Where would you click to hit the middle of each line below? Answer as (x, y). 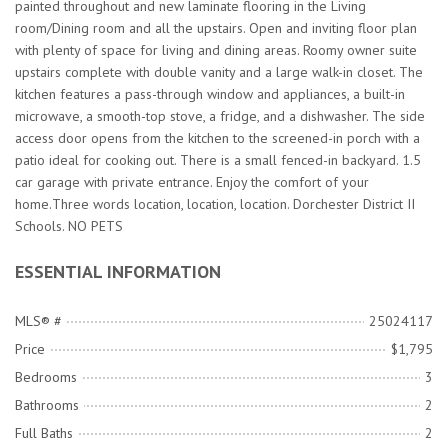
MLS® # (38, 321)
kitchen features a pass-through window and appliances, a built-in (210, 94)
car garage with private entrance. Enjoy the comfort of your (192, 182)
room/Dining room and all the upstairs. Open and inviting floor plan (216, 28)
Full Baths (44, 433)
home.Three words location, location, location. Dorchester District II (215, 204)
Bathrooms (47, 405)
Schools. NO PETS (69, 226)
